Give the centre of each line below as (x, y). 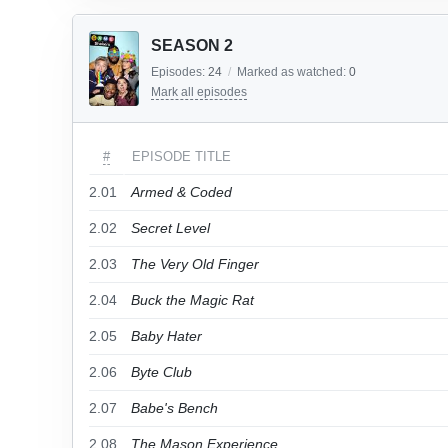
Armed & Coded (181, 192)
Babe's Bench (174, 408)
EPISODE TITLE (181, 156)
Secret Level (170, 228)
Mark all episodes (199, 92)
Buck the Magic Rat (192, 300)
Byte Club (161, 372)
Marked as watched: (293, 72)
